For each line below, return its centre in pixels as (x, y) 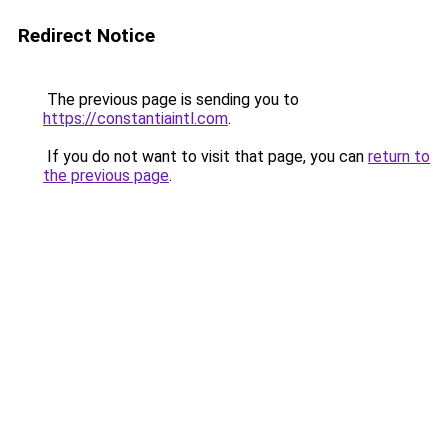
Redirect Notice (86, 35)
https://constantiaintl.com (135, 118)
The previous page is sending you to (171, 99)
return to (399, 156)
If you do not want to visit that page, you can (205, 156)
